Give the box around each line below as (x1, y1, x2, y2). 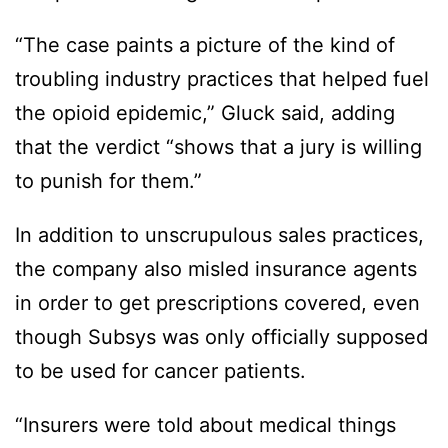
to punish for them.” (15, 169, 208, 194)
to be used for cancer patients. (15, 359, 312, 384)
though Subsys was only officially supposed (15, 325, 428, 350)
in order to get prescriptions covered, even (15, 291, 420, 316)
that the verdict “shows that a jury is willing (15, 135, 422, 160)
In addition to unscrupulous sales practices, (15, 223, 424, 248)
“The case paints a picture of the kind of (15, 33, 395, 58)
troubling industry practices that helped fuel (15, 67, 429, 92)
